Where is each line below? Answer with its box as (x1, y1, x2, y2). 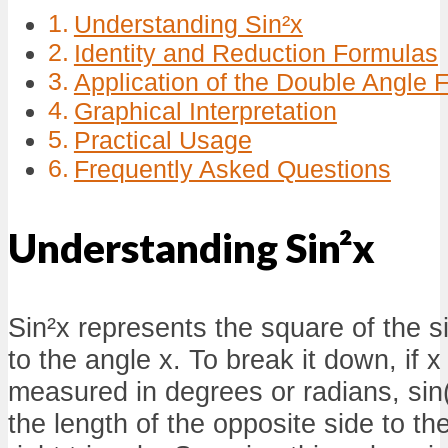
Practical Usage (73, 127, 252, 155)
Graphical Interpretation (73, 98, 337, 126)
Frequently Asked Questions (73, 156, 391, 184)
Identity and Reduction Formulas (73, 40, 438, 68)
